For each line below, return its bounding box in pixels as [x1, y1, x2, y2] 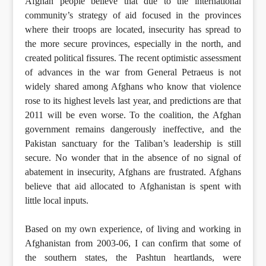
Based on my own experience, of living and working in [25, 224, 241, 235]
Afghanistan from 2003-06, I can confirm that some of [25, 238, 241, 249]
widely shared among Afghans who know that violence [25, 81, 241, 92]
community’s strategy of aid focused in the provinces [25, 10, 241, 21]
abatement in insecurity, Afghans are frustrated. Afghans [25, 167, 241, 178]
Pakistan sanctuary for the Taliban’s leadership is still [25, 138, 241, 149]
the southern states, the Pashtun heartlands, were [25, 252, 241, 263]
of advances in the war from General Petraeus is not [25, 67, 241, 78]
